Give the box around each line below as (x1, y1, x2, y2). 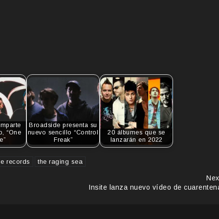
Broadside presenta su (29, 122, 97, 129)
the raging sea (38, 157, 83, 165)
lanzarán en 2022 (110, 136, 163, 144)
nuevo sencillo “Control (27, 129, 99, 136)
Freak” (54, 136, 72, 144)
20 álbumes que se (108, 129, 165, 136)
